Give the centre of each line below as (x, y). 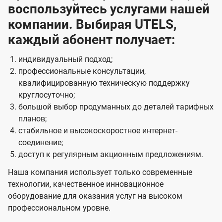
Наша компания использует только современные (100, 172)
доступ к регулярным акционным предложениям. (111, 155)
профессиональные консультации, (82, 71)
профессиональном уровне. (59, 208)
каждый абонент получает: (91, 40)
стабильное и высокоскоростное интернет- (98, 131)
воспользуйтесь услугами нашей (109, 9)
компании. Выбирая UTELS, (92, 25)
